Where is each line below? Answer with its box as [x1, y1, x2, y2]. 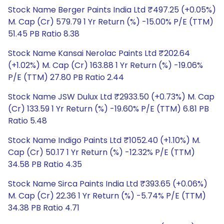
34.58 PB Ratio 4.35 [8, 158, 82, 170]
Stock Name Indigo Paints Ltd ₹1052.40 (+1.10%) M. [8, 134, 200, 146]
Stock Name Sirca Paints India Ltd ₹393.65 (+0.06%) [8, 178, 207, 189]
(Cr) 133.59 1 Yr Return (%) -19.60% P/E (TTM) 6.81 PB [8, 103, 209, 114]
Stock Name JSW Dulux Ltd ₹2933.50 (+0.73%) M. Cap [8, 91, 214, 102]
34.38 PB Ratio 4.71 [8, 202, 79, 213]
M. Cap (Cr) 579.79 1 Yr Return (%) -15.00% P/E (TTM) [8, 16, 213, 27]
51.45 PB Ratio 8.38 [8, 28, 79, 39]
